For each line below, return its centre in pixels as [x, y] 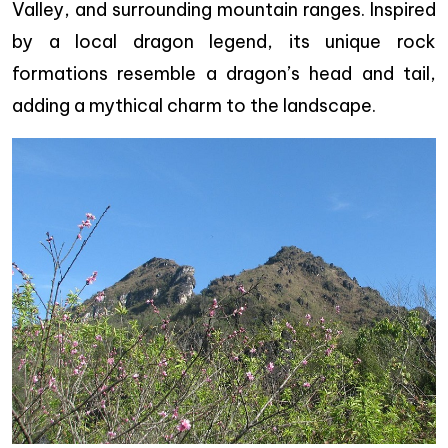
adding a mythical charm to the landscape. [194, 105]
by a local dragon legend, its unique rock [224, 41]
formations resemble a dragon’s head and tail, [224, 73]
